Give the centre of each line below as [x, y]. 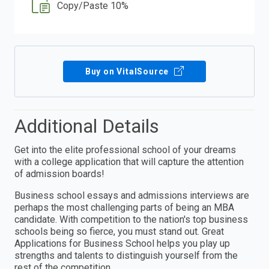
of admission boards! [59, 174]
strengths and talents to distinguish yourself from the [126, 256]
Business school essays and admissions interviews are [132, 196]
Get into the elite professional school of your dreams [125, 150]
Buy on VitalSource [128, 72]
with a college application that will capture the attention [129, 162]
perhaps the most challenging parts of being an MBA [124, 208]
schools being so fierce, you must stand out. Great [119, 232]
